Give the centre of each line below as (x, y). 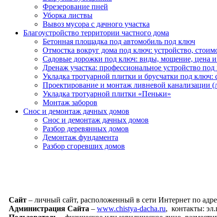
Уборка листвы (68, 15)
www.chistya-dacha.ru (131, 209)
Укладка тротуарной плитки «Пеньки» (107, 94)
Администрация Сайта (49, 209)
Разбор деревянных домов (86, 129)
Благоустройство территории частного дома (96, 33)
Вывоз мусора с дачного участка (96, 24)
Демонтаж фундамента (80, 138)
